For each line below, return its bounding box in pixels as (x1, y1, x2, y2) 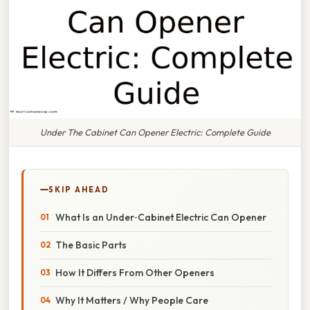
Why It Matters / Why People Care (55, 293, 208, 307)
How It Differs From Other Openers (55, 266, 215, 279)
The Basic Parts (55, 238, 127, 251)
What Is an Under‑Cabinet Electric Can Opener (55, 210, 266, 224)
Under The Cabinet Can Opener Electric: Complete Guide (39, 126, 271, 138)
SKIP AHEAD (48, 184, 109, 194)
